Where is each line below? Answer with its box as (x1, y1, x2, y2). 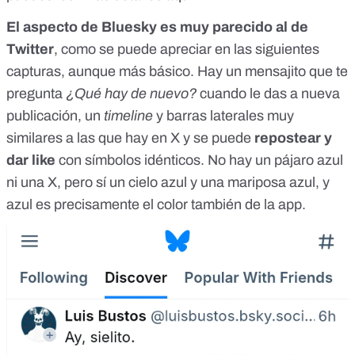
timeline (104, 107, 156, 124)
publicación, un (6, 107, 104, 124)
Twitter (6, 40, 54, 57)
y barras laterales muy (156, 107, 294, 124)
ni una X (6, 174, 57, 190)
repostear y (254, 129, 332, 146)
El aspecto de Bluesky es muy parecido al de (6, 18, 308, 35)
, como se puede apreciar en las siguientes (54, 40, 319, 57)
